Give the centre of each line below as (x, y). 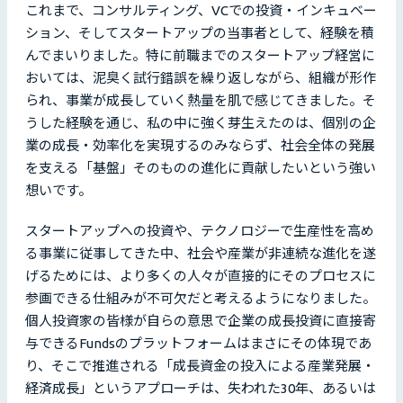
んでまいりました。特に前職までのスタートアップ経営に (200, 56)
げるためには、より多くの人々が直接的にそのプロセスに (201, 276)
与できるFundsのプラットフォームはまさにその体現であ (198, 344)
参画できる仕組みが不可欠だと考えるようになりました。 (201, 299)
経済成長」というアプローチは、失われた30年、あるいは (201, 389)
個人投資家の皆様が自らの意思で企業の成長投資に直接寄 (201, 321)
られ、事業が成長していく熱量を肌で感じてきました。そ (201, 101)
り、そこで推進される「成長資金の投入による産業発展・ (200, 366)
